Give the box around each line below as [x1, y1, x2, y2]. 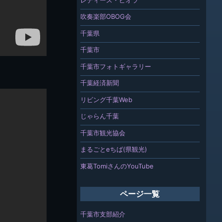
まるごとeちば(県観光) [80, 145, 147, 154]
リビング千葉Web [80, 95, 132, 104]
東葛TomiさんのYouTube [80, 162, 154, 170]
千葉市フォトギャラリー [80, 62, 151, 70]
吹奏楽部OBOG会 [80, 12, 131, 21]
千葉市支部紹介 [80, 210, 125, 219]
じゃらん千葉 [80, 112, 119, 120]
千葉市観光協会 [80, 128, 125, 137]
